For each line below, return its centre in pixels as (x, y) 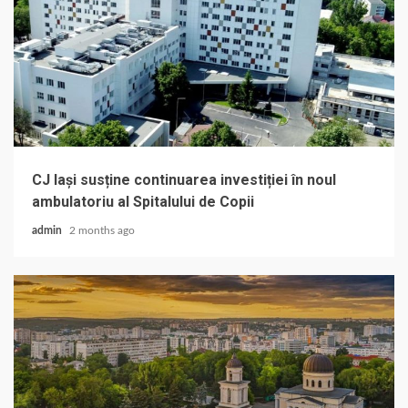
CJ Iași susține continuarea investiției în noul (184, 179)
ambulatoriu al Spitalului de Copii (143, 201)
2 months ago (102, 230)
